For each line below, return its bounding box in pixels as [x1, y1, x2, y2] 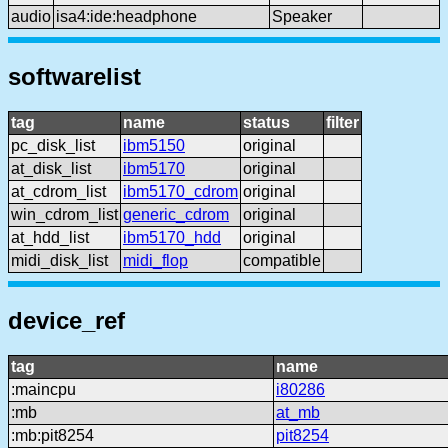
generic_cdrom [123, 205, 229, 223]
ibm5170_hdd [123, 228, 221, 246]
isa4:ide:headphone [56, 8, 197, 26]
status [243, 113, 290, 131]
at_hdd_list [11, 228, 89, 246]
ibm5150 [123, 136, 185, 154]
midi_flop [123, 251, 188, 269]
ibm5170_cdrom [123, 182, 238, 200]
